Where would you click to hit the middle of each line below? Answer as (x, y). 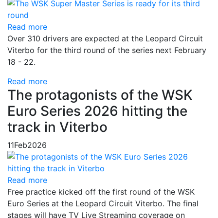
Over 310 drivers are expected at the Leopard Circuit (105, 38)
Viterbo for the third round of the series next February (107, 50)
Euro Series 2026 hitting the (97, 111)
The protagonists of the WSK (100, 95)
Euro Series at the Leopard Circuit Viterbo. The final (103, 203)
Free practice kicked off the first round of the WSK (101, 192)
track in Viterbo (57, 127)
